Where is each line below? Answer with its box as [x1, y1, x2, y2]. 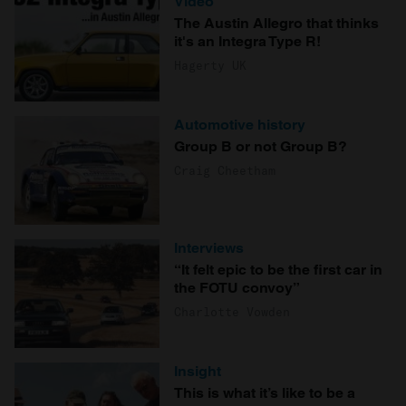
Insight [174, 362, 221, 381]
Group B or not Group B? [174, 138, 347, 156]
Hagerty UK [174, 58, 246, 73]
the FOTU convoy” [174, 279, 300, 297]
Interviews [174, 239, 244, 257]
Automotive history [174, 116, 305, 134]
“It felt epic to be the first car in [174, 261, 382, 279]
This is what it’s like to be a [174, 384, 355, 402]
